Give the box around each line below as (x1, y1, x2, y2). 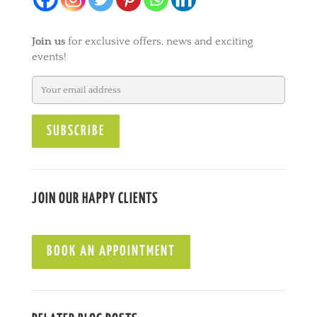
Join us (31, 35, 65, 47)
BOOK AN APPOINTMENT (46, 245, 175, 259)
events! (31, 50, 67, 63)
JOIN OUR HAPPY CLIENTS (31, 192, 158, 207)
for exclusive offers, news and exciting (64, 35, 253, 47)
